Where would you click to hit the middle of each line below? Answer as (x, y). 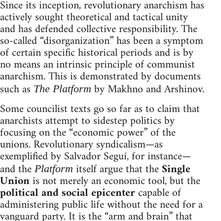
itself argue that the (117, 169)
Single (176, 169)
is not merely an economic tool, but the (115, 181)
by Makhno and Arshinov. (148, 89)
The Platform (62, 88)
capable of (158, 193)
